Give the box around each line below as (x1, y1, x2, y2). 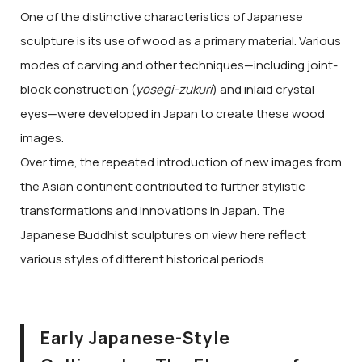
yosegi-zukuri (136, 81, 213, 99)
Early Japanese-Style (40, 326, 231, 350)
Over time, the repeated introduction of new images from (20, 154, 342, 171)
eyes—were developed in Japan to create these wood (20, 105, 325, 123)
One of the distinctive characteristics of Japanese (20, 8, 303, 26)
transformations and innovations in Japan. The (20, 202, 285, 220)
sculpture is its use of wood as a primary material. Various (20, 32, 341, 50)
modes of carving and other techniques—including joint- (20, 57, 338, 74)
